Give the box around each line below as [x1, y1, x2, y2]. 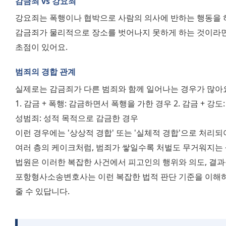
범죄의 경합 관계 [15, 66, 76, 78]
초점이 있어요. [15, 41, 68, 53]
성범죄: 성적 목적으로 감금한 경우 [15, 112, 140, 124]
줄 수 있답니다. [15, 185, 70, 197]
